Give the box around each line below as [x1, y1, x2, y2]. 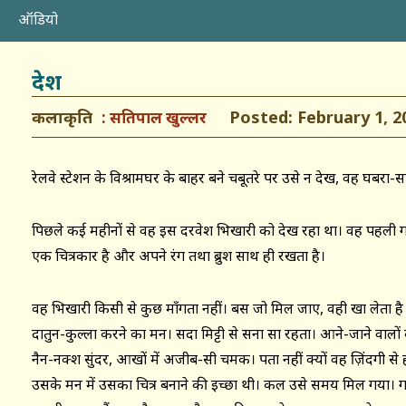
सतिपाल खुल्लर [110, 107, 207, 128]
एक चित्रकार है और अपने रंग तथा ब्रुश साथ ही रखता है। [32, 246, 325, 266]
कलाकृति [32, 106, 92, 128]
